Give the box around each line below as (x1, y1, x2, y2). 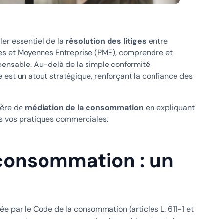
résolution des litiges (65, 35, 147, 46)
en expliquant (143, 102, 195, 112)
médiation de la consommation (24, 102, 144, 112)
